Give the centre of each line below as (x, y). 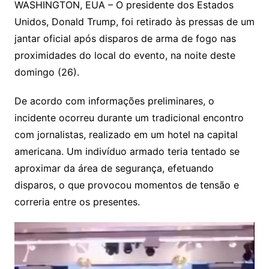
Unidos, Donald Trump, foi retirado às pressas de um (134, 22)
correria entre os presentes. (77, 202)
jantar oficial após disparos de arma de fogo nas (125, 39)
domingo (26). (47, 72)
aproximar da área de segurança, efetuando (114, 168)
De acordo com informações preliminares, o (114, 101)
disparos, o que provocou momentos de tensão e (126, 185)
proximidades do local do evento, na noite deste (125, 56)
